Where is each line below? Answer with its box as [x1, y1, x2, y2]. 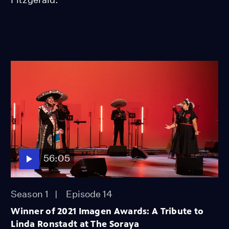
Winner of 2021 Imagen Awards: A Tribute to [11, 205, 204, 217]
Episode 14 [65, 188, 113, 199]
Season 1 [11, 188, 49, 199]
